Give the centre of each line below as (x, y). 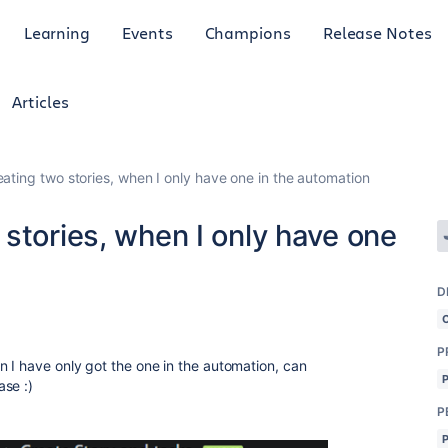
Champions (247, 32)
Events (147, 32)
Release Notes (377, 32)
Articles (40, 101)
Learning (57, 32)
